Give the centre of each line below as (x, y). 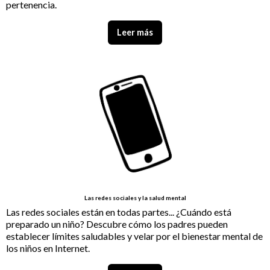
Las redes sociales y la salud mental (135, 198)
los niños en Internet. (48, 248)
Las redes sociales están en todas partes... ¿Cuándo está (119, 212)
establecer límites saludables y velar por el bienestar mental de (134, 236)
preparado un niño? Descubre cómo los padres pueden (117, 224)
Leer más (135, 32)
